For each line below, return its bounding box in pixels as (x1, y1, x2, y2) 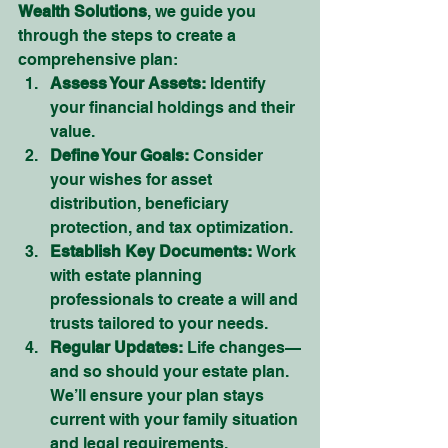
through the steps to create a (18, 26, 240, 45)
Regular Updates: (50, 338, 183, 357)
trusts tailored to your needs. (50, 314, 268, 333)
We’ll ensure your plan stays (50, 386, 268, 405)
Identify (206, 74, 270, 93)
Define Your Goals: (50, 146, 189, 165)
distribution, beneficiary (50, 194, 233, 213)
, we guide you (147, 2, 260, 21)
